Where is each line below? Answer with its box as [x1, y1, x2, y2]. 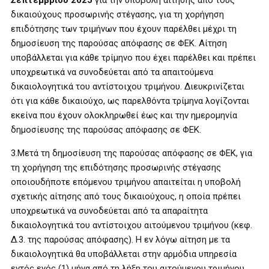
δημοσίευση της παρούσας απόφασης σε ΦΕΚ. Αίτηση [11, 37, 227, 49]
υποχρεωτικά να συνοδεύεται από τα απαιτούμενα [11, 66, 213, 77]
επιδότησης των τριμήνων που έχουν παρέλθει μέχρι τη [11, 23, 237, 34]
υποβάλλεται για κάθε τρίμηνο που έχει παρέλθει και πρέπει [11, 52, 256, 63]
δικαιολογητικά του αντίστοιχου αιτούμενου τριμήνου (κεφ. [11, 219, 252, 231]
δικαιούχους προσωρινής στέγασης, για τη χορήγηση [11, 8, 224, 20]
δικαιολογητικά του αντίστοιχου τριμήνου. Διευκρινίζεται [11, 80, 244, 92]
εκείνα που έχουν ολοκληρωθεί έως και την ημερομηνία [11, 109, 237, 121]
